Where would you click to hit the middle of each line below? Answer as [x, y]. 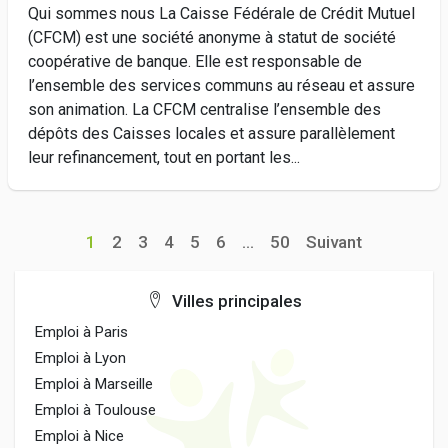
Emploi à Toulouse [95, 410]
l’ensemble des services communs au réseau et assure [221, 85]
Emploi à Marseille [94, 384]
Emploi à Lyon [80, 358]
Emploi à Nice [79, 436]
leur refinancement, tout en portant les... [164, 157]
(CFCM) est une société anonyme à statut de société [212, 37]
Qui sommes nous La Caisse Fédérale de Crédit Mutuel [221, 13]
